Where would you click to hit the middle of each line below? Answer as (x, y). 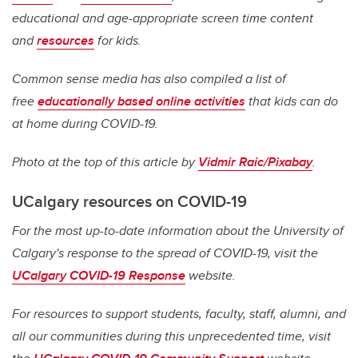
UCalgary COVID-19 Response (99, 276)
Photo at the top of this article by (105, 162)
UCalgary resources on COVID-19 (129, 201)
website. (211, 276)
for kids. (118, 41)
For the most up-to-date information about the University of (178, 231)
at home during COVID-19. (85, 124)
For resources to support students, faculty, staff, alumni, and (179, 314)
